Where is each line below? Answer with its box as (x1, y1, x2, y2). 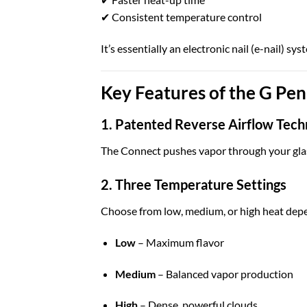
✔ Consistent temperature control (101, 10, 262, 23)
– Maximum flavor (135, 235, 224, 249)
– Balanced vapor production (155, 267, 293, 280)
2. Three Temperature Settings (101, 176, 286, 193)
